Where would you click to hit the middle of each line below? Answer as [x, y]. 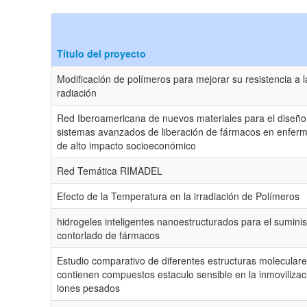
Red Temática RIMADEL [110, 170]
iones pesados [88, 287]
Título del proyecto [101, 53]
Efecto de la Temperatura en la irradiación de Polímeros [178, 196]
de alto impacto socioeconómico [126, 145]
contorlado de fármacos [108, 235]
